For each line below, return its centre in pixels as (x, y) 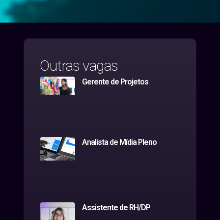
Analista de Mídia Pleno (119, 142)
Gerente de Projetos (115, 82)
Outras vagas (79, 66)
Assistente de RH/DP (116, 208)
